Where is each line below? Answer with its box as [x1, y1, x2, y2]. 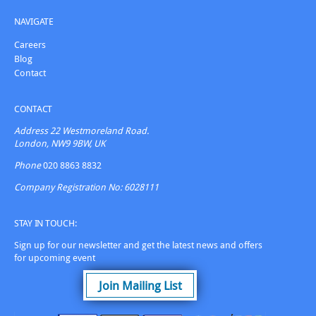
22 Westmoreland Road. [48, 123, 149, 137]
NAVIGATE [14, 14, 54, 28]
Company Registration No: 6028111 [14, 180, 159, 193]
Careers [14, 37, 46, 51]
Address [14, 123, 48, 137]
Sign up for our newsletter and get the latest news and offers [14, 238, 262, 251]
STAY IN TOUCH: [14, 216, 77, 229]
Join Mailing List [98, 276, 182, 293]
